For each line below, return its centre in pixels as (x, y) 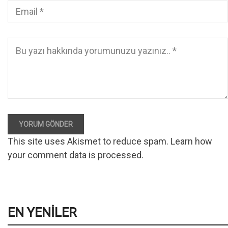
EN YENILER (42, 212)
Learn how (191, 141)
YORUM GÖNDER (46, 124)
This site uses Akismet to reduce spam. (89, 141)
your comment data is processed (75, 155)
